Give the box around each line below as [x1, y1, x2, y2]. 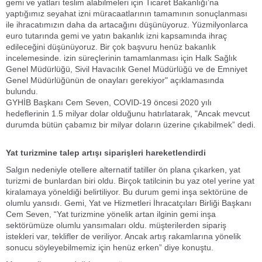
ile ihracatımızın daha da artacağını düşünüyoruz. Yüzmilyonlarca [6, 20, 248, 29]
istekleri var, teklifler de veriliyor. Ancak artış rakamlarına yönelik [6, 232, 241, 241]
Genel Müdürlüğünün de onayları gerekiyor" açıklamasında [6, 75, 224, 85]
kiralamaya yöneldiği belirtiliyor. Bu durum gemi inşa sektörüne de [6, 187, 248, 196]
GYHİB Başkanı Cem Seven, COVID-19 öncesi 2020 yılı [6, 98, 212, 107]
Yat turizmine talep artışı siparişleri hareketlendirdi [6, 148, 206, 157]
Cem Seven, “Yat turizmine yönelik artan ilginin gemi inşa [6, 209, 216, 219]
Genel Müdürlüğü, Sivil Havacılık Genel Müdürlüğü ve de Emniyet [6, 64, 247, 74]
